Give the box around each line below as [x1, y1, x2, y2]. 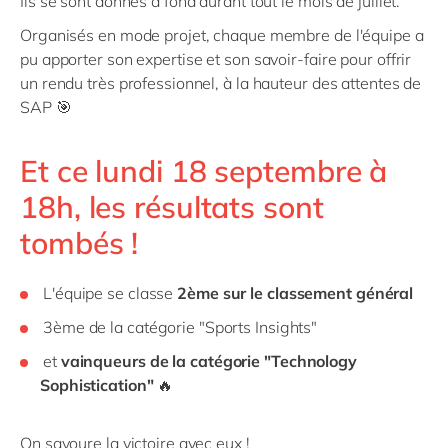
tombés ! [20, 223, 139, 262]
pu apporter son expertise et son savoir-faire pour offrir [20, 48, 412, 69]
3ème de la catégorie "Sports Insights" [43, 316, 318, 337]
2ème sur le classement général [177, 282, 414, 303]
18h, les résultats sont [20, 187, 324, 226]
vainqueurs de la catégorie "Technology [60, 350, 357, 371]
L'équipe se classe [43, 282, 178, 303]
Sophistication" [40, 374, 158, 395]
